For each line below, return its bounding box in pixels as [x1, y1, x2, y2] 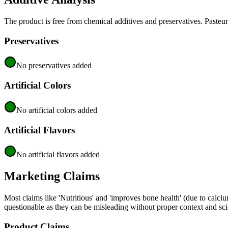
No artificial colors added [16, 105, 97, 115]
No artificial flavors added [16, 150, 100, 159]
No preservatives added [16, 61, 92, 70]
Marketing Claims [4, 169, 100, 183]
